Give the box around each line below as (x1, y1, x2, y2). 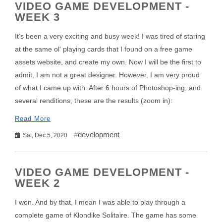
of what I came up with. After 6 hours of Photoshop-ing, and (15, 84, 201, 92)
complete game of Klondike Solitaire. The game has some (15, 211, 196, 219)
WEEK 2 (15, 177, 60, 189)
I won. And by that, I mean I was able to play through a (15, 198, 185, 206)
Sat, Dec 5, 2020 (23, 132, 67, 139)
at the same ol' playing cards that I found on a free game (15, 45, 192, 53)
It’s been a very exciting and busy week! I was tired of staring (15, 32, 205, 40)
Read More (15, 115, 51, 122)
